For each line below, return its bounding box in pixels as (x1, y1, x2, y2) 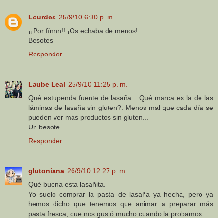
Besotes (28, 36, 53, 45)
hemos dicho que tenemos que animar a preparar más (28, 200, 213, 208)
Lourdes (28, 13, 56, 21)
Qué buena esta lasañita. (28, 181, 106, 189)
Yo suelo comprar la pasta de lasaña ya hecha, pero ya (28, 190, 213, 199)
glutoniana (28, 167, 64, 175)
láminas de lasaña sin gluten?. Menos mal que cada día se (28, 104, 213, 112)
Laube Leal (28, 80, 65, 89)
